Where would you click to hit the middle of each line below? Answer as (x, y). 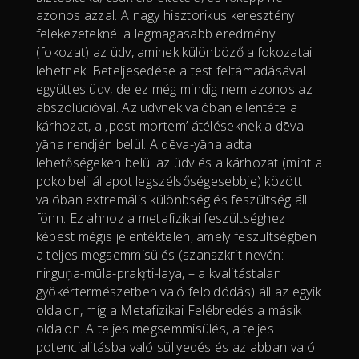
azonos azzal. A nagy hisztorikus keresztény (165, 15)
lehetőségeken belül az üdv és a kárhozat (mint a (179, 162)
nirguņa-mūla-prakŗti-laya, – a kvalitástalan (158, 273)
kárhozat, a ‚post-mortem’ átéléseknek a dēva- (172, 125)
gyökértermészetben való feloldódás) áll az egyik (178, 291)
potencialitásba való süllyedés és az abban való (175, 347)
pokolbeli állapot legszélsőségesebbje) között (169, 181)
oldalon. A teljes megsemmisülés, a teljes (155, 328)
